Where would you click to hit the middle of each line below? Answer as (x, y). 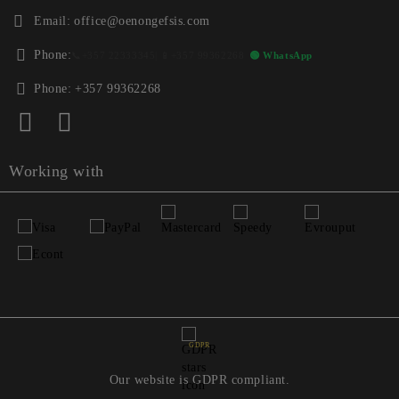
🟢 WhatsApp (281, 55)
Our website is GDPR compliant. (199, 380)
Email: (53, 21)
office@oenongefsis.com (142, 21)
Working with (57, 171)
